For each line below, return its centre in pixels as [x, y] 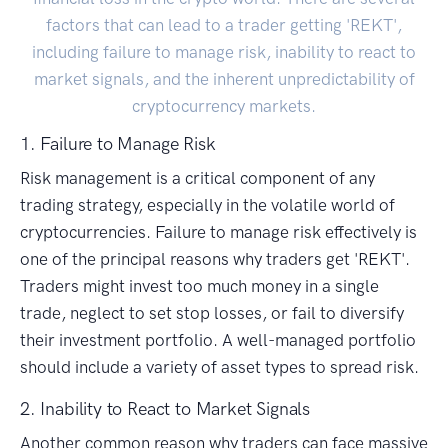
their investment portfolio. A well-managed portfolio [218, 340]
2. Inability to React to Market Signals [165, 409]
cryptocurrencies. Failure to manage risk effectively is [218, 232]
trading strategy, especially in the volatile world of [207, 205]
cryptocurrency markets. [224, 106]
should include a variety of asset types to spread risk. [219, 367]
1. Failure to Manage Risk [118, 144]
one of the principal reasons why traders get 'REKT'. [215, 259]
